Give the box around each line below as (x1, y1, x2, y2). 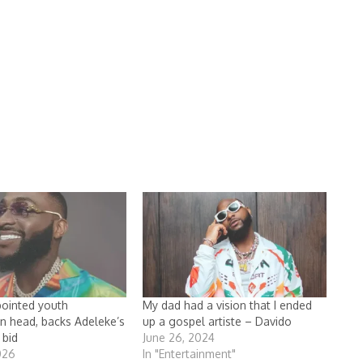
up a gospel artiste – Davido (143, 314, 293, 328)
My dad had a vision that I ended (143, 297, 313, 312)
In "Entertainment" (143, 346, 237, 361)
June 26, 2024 (143, 330, 216, 344)
